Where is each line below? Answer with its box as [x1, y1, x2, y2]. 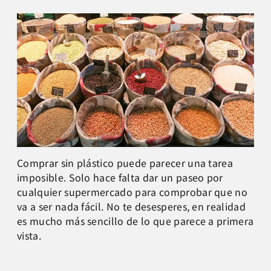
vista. [17, 227, 41, 243]
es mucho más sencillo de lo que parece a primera [17, 213, 254, 228]
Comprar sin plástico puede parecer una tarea [17, 155, 233, 170]
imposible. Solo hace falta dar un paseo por [17, 169, 223, 184]
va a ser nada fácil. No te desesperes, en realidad [17, 198, 246, 214]
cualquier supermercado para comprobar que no [17, 184, 248, 199]
